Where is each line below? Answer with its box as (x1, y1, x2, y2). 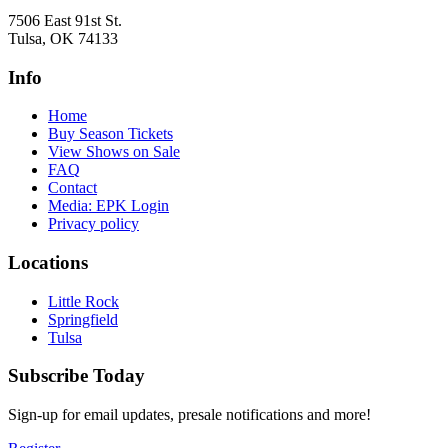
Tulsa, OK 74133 (8, 29, 118, 47)
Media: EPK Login (48, 197, 169, 215)
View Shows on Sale (48, 143, 180, 161)
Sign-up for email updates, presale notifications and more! (8, 406, 371, 424)
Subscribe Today (8, 365, 145, 387)
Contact (48, 179, 97, 197)
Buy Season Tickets (48, 125, 173, 143)
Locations (8, 252, 88, 273)
